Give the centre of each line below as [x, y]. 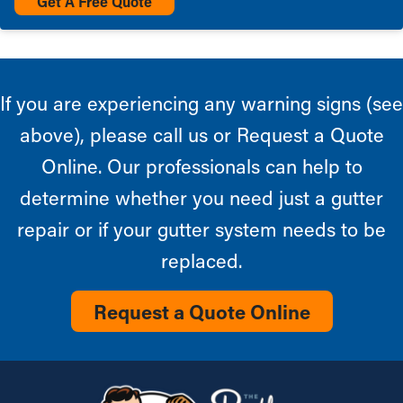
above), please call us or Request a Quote [201, 134]
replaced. [201, 260]
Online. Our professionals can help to [201, 166]
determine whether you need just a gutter [201, 197]
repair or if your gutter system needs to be [201, 228]
